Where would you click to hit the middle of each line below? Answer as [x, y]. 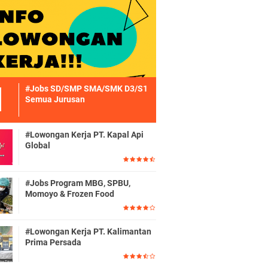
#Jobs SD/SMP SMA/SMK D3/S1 [86, 89]
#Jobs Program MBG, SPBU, [78, 183]
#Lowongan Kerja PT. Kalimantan [88, 232]
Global [38, 145]
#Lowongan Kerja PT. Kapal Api [84, 135]
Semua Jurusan [55, 99]
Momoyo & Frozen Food [70, 194]
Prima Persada [53, 242]
